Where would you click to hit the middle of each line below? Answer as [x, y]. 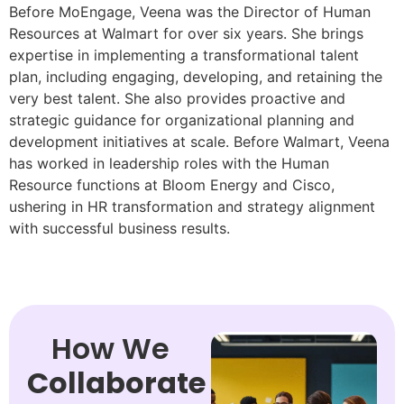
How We [110, 348]
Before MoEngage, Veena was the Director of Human [190, 11]
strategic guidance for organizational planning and [182, 119]
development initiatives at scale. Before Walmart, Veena [199, 141]
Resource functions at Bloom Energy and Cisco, [172, 184]
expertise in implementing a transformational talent [184, 55]
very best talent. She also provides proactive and [177, 98]
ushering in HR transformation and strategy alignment [192, 206]
